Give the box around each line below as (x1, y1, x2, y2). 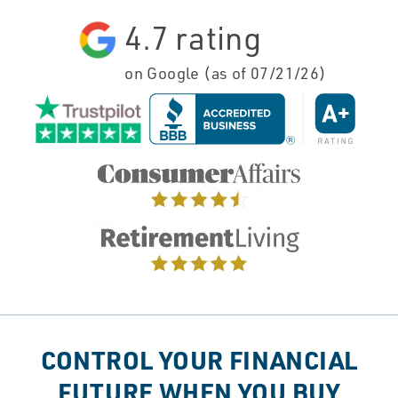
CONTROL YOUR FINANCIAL (40, 344, 358, 377)
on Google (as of (124, 63, 251, 84)
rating (168, 17, 262, 59)
